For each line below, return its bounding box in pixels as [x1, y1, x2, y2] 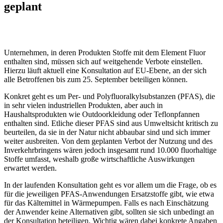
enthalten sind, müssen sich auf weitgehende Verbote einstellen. [4, 57, 203, 66]
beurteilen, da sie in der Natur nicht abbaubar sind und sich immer [4, 127, 210, 136]
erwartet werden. [4, 163, 57, 172]
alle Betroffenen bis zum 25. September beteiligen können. [4, 75, 188, 84]
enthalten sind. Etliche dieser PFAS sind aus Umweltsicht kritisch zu [4, 118, 218, 127]
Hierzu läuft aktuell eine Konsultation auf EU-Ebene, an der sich [4, 66, 207, 75]
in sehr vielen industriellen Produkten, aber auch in [4, 101, 163, 110]
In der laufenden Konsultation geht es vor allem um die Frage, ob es [4, 180, 217, 189]
